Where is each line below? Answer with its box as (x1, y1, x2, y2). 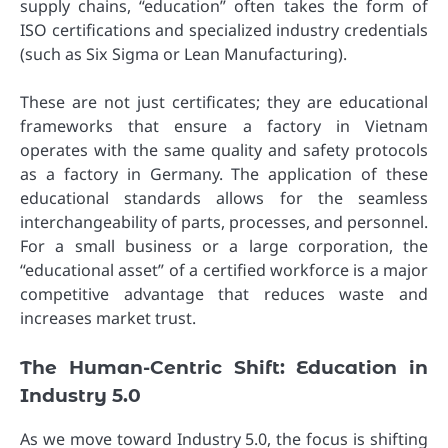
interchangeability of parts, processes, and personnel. (20, 211, 428, 234)
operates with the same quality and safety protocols (20, 139, 428, 162)
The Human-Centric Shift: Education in (20, 356, 428, 380)
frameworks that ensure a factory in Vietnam (20, 115, 428, 138)
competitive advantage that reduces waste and (20, 283, 428, 306)
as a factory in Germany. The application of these (20, 163, 428, 186)
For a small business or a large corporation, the (20, 235, 428, 258)
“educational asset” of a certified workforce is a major (20, 259, 428, 282)
